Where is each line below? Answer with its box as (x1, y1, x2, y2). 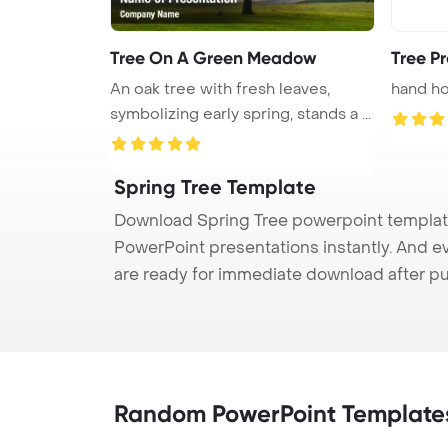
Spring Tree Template (114, 174, 316, 199)
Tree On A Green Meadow (110, 46, 317, 69)
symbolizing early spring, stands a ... (110, 103, 371, 124)
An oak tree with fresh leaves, (110, 78, 330, 99)
